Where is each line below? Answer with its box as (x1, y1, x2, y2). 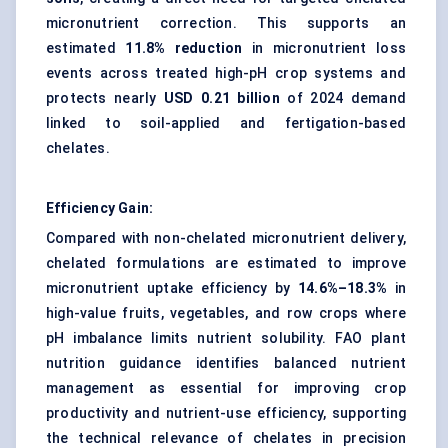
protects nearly (46, 90, 164, 107)
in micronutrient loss (242, 40, 407, 57)
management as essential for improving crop (46, 380, 406, 397)
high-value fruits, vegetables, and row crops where (46, 305, 406, 322)
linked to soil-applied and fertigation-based (46, 115, 406, 132)
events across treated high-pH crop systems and (46, 65, 406, 82)
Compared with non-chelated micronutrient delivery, (46, 230, 406, 247)
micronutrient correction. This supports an (46, 15, 406, 32)
